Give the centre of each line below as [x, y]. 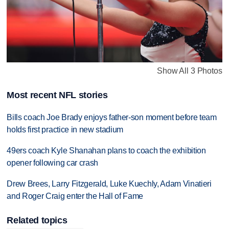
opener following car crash [53, 163]
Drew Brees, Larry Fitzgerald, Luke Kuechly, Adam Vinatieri [109, 184]
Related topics [37, 220]
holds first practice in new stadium [65, 129]
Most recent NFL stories [57, 95]
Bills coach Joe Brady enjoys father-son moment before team [112, 117]
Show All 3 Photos [190, 71]
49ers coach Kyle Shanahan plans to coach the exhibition [106, 150]
